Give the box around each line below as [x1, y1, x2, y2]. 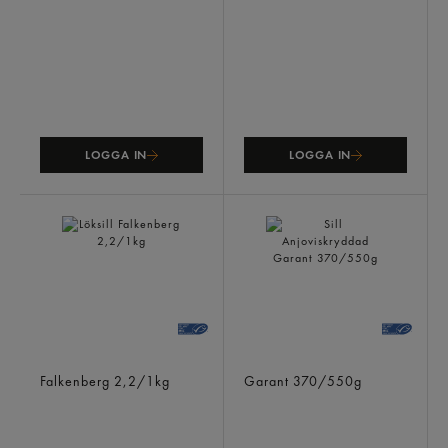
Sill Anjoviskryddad [244, 357, 363, 373]
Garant [244, 372, 293, 390]
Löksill [40, 357, 79, 373]
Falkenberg [40, 372, 114, 390]
